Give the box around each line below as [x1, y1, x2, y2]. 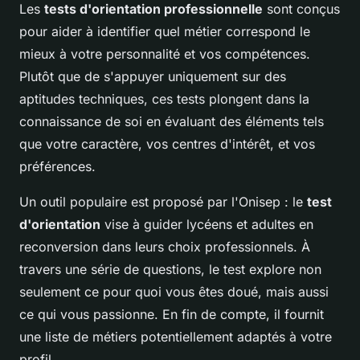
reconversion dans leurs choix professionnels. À [19, 238, 310, 255]
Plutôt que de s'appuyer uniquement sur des [19, 67, 286, 84]
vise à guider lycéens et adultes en [100, 215, 313, 232]
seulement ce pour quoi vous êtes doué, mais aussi [19, 283, 329, 300]
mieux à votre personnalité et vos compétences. [19, 45, 310, 62]
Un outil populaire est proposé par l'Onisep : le [19, 193, 307, 210]
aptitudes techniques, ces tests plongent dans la [19, 90, 309, 107]
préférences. [19, 157, 96, 174]
